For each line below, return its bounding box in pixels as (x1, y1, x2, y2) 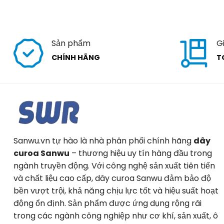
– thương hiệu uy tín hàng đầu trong (69, 147, 212, 159)
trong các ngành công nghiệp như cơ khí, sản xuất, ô (13, 210, 218, 222)
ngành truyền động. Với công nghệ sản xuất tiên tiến (13, 160, 215, 172)
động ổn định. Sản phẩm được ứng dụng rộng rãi (13, 197, 201, 209)
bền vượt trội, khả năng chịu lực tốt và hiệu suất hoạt (13, 185, 218, 197)
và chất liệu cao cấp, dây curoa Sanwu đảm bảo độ (13, 172, 211, 184)
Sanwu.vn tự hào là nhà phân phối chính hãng (13, 135, 193, 147)
